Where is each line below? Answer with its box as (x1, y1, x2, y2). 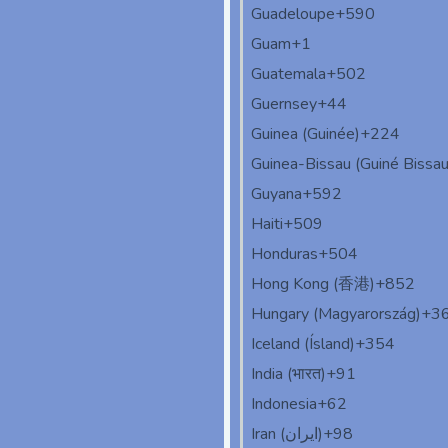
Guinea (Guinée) (251, 123, 360, 146)
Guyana (251, 183, 302, 206)
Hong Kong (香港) (251, 273, 375, 296)
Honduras (251, 243, 318, 266)
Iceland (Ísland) (251, 333, 355, 356)
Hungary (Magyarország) (251, 303, 421, 326)
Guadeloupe (251, 3, 335, 26)
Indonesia (251, 393, 317, 416)
